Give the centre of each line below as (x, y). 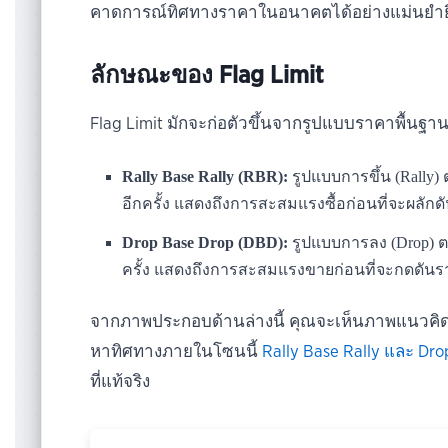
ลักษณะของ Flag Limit (207, 76)
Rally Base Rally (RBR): (205, 177)
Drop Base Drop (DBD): (205, 243)
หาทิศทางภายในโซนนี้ (176, 352)
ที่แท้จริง (120, 382)
